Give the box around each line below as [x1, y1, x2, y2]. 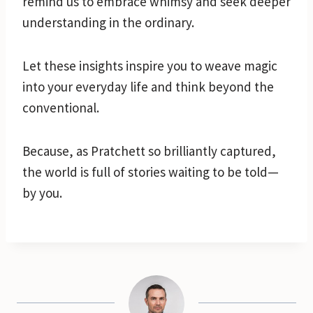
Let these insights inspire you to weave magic [22, 57, 277, 74]
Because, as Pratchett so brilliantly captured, [22, 142, 276, 159]
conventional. [22, 99, 99, 116]
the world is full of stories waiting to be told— [22, 163, 279, 180]
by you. [22, 184, 62, 201]
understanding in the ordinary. [22, 13, 194, 31]
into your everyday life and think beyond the [22, 78, 274, 95]
